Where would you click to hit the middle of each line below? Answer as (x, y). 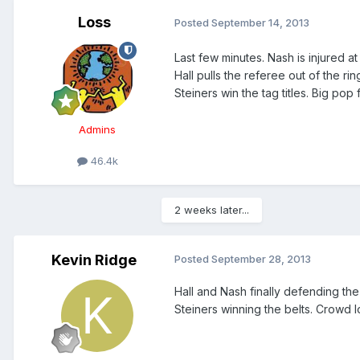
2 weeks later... (212, 209)
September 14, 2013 (260, 23)
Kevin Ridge (94, 260)
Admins (97, 129)
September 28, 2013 (261, 258)
